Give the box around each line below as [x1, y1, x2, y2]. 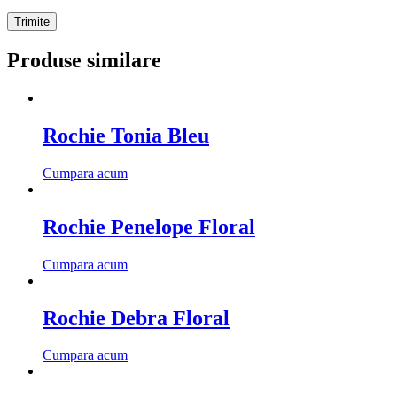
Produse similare [7, 49, 161, 73]
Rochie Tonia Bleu [43, 123, 209, 147]
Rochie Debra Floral [43, 306, 230, 330]
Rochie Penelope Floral [43, 214, 255, 238]
